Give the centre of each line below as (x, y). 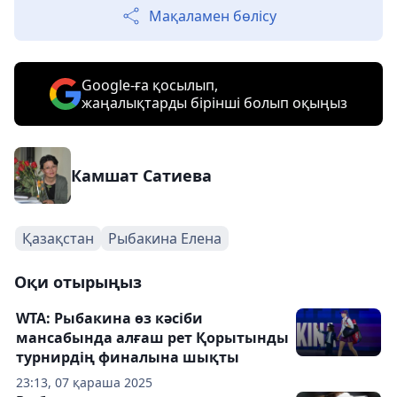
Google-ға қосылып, (150, 85)
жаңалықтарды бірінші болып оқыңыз (214, 103)
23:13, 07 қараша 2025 (84, 382)
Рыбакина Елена (165, 238)
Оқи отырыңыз (78, 282)
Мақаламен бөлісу (213, 16)
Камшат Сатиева (141, 175)
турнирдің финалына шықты (128, 357)
